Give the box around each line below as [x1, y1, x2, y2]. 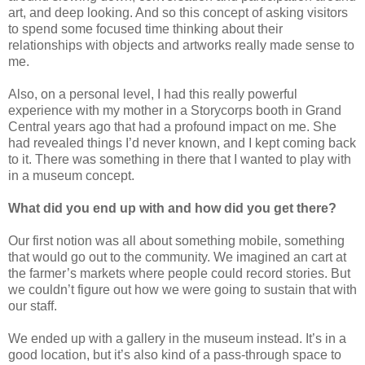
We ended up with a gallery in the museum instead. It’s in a [8, 331, 346, 345]
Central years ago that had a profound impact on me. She [8, 119, 336, 134]
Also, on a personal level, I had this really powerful [8, 86, 297, 101]
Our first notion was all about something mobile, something [8, 233, 345, 248]
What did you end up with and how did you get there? [8, 200, 336, 215]
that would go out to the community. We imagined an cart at [8, 249, 346, 264]
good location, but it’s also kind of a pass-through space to [8, 347, 341, 362]
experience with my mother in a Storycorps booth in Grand [8, 103, 341, 117]
